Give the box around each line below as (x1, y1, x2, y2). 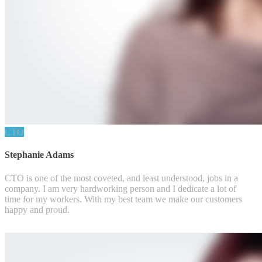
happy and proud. (5, 204, 70, 215)
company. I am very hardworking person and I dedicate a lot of (5, 183, 236, 194)
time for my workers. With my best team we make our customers (5, 194, 242, 204)
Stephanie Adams (5, 150, 74, 160)
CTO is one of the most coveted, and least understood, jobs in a (5, 173, 238, 183)
